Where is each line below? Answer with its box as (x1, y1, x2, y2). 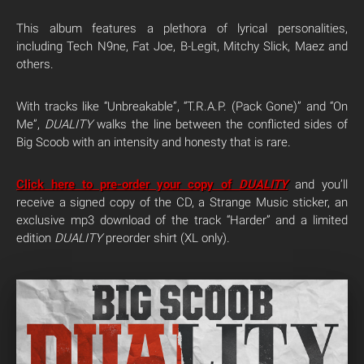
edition (16, 231, 54, 245)
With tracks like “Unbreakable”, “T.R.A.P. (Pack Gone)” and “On (16, 99, 348, 114)
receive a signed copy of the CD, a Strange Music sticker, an (16, 195, 348, 210)
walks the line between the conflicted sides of (92, 117, 349, 132)
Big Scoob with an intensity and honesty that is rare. (16, 135, 291, 149)
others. (16, 57, 54, 71)
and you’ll (288, 177, 348, 192)
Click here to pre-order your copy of (16, 177, 239, 192)
